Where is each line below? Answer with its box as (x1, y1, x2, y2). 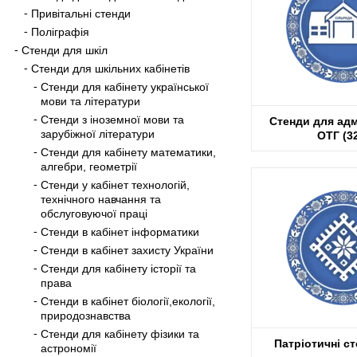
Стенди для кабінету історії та (41, 261, 196, 275)
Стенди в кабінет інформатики (41, 225, 199, 238)
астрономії (41, 341, 96, 355)
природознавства (41, 308, 131, 322)
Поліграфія (31, 25, 89, 38)
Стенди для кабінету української (41, 80, 209, 93)
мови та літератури (41, 94, 140, 108)
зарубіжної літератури (41, 127, 155, 140)
